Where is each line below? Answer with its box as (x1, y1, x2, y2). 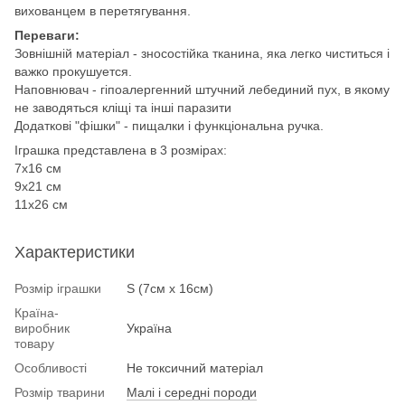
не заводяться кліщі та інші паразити (14, 99, 231, 115)
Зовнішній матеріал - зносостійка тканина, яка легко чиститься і (14, 45, 390, 61)
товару (14, 335, 54, 351)
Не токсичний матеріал (127, 360, 263, 375)
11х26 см (14, 196, 68, 212)
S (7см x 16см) (127, 280, 213, 296)
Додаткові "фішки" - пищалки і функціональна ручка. (14, 118, 324, 133)
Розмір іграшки (14, 280, 101, 296)
